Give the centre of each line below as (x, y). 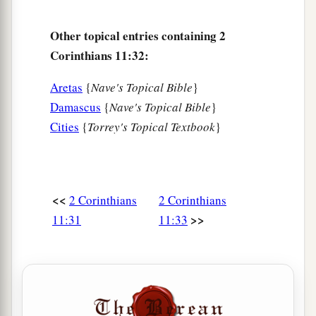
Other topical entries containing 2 (138, 36)
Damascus (75, 107)
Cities (65, 127)
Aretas (66, 87)
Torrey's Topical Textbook (151, 127)
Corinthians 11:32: (99, 56)
